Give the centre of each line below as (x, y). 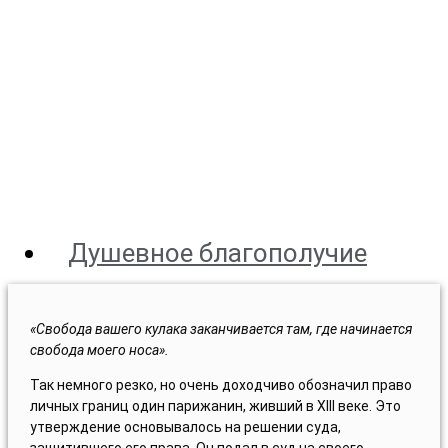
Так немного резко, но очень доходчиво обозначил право (220, 385)
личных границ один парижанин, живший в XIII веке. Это (215, 406)
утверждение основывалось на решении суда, (185, 427)
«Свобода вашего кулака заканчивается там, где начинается (220, 329)
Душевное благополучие (217, 252)
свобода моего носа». (99, 350)
